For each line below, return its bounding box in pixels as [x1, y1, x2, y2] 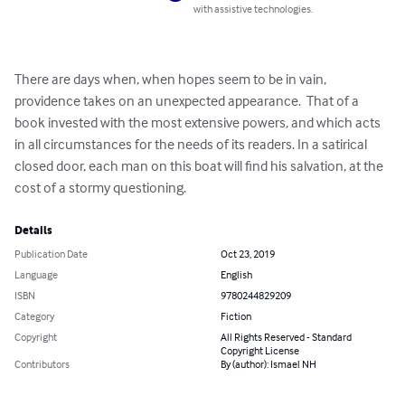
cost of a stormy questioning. [14, 177, 186, 202]
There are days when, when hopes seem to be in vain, [14, 69, 329, 93]
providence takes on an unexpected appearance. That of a [14, 90, 362, 115]
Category [14, 306, 54, 328]
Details [14, 224, 52, 238]
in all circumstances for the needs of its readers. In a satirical [14, 134, 370, 158]
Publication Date [14, 244, 88, 266]
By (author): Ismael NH [221, 354, 316, 376]
